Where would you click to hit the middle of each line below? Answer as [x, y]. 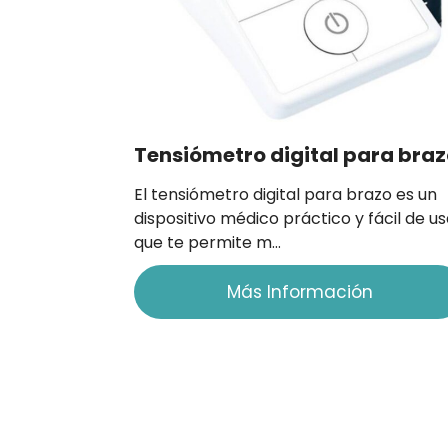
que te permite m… [208, 242]
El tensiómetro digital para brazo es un [286, 194]
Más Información [299, 291]
